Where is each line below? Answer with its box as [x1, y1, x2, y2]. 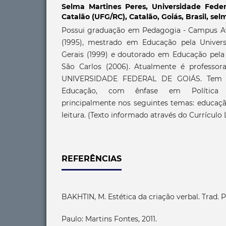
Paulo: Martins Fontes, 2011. [62, 214, 157, 223]
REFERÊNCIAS [62, 153, 122, 163]
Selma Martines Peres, [62, 2, 152, 11]
